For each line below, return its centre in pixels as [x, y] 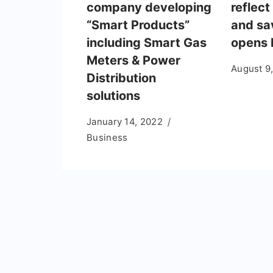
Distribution [121, 78]
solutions [113, 95]
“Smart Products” [138, 25]
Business [107, 137]
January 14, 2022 [125, 121]
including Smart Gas [147, 42]
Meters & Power [133, 60]
